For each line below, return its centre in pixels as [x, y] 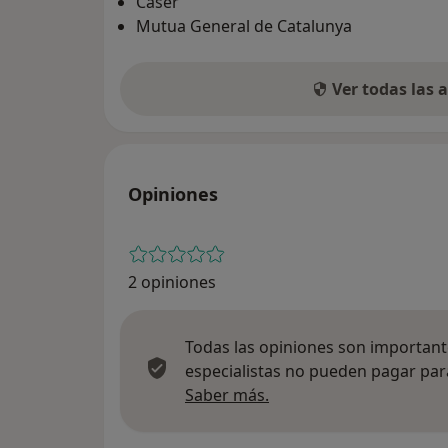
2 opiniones [172, 282]
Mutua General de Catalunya [244, 26]
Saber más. [227, 395]
